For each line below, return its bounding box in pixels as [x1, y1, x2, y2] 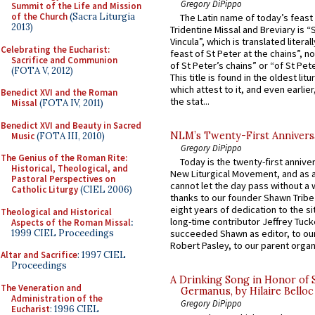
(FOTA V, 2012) [11, 64, 73, 77]
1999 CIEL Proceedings [11, 226, 114, 239]
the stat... [170, 95, 210, 108]
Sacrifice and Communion [11, 53, 117, 66]
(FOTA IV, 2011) [37, 97, 103, 109]
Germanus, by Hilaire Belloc [181, 285, 314, 298]
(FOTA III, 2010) [34, 129, 105, 142]
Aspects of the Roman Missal [11, 216, 131, 229]
